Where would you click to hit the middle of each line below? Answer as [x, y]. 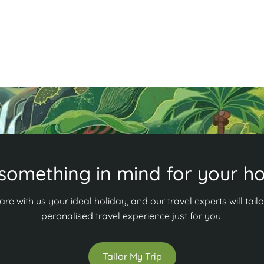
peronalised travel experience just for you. [132, 215]
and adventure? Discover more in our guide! [115, 7]
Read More [44, 32]
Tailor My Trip [132, 256]
